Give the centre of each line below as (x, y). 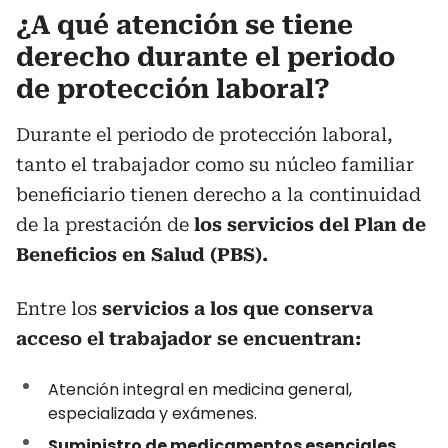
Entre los (56, 308)
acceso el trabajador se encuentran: (188, 338)
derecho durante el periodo (205, 57)
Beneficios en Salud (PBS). (142, 254)
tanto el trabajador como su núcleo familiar (215, 164)
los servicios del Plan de (310, 224)
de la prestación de (105, 224)
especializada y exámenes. (152, 413)
